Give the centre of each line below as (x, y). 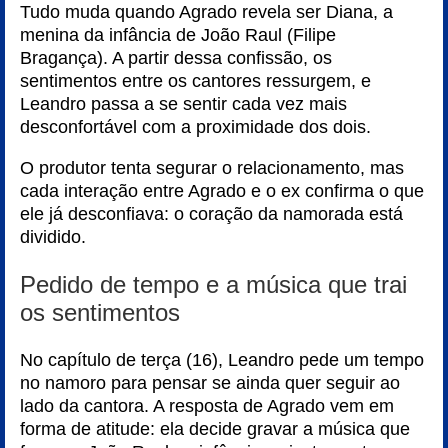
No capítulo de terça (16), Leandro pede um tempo (222, 360)
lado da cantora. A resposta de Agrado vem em (207, 406)
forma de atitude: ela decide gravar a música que (215, 429)
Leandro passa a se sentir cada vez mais (183, 104)
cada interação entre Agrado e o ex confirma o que (222, 191)
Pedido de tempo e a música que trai (213, 284)
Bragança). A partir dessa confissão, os (176, 58)
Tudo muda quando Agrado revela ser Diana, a (206, 12)
